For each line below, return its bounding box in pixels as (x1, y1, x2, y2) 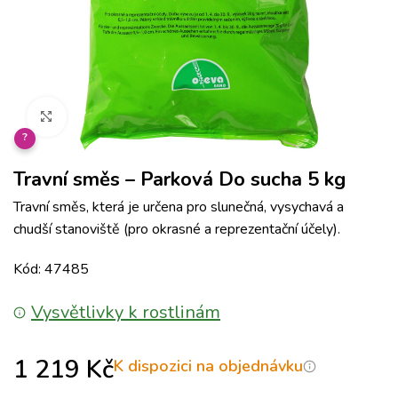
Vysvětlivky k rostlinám (31, 300, 220, 324)
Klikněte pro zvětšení (66, 107, 188, 126)
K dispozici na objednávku (114, 355, 303, 377)
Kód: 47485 (13, 259, 89, 279)
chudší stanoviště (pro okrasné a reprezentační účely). (13, 219, 340, 239)
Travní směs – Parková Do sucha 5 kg (13, 166, 346, 193)
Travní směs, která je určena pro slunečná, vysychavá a (13, 197, 344, 217)
